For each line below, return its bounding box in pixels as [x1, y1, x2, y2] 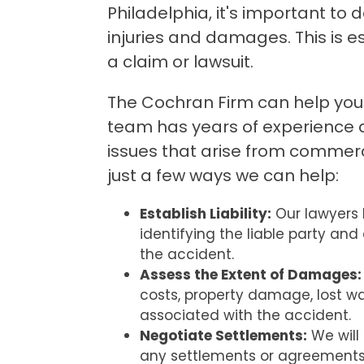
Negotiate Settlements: [140, 325, 307, 345]
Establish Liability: [140, 203, 271, 223]
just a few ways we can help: [107, 163, 339, 187]
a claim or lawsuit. [107, 50, 253, 73]
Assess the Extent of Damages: [140, 264, 362, 284]
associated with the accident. [140, 305, 351, 325]
